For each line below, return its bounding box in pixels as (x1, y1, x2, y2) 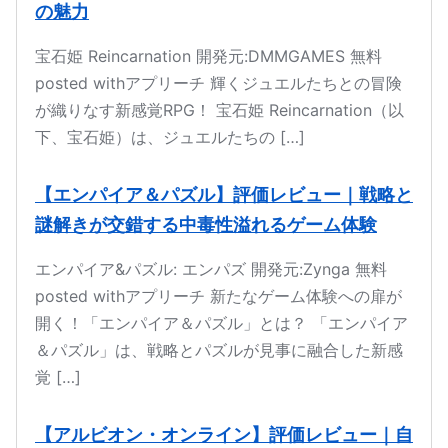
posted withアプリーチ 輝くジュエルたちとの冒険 (35, 73, 402, 93)
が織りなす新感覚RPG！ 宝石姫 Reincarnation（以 (35, 100, 404, 120)
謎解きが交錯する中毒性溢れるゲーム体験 (35, 214, 377, 235)
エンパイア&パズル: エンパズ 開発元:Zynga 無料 (35, 259, 387, 279)
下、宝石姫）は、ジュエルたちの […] (35, 127, 305, 147)
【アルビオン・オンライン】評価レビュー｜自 (35, 424, 413, 445)
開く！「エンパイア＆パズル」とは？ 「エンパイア (35, 313, 408, 333)
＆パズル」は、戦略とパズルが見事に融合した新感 (35, 340, 403, 360)
